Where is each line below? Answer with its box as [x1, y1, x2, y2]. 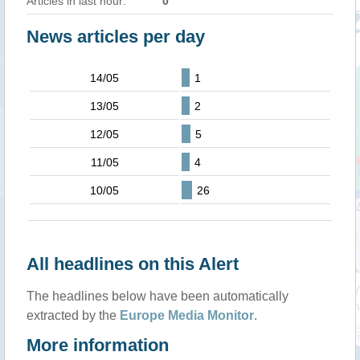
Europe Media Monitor [120, 309, 254, 322]
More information [27, 335, 169, 355]
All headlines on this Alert [27, 254, 239, 274]
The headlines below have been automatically [27, 289, 288, 303]
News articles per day [27, 27, 205, 47]
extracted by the [27, 309, 120, 322]
